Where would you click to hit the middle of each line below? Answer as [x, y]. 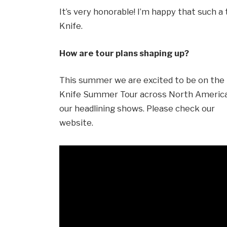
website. [77, 123]
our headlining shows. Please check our [137, 109]
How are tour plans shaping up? [124, 53]
